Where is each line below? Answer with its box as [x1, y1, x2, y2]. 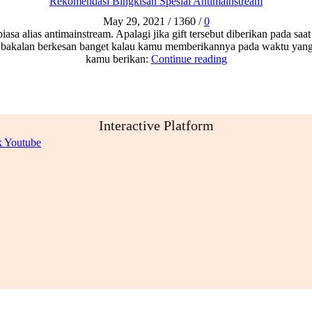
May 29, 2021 [102, 15, 165, 28]
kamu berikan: [85, 53, 151, 65]
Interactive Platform [98, 118, 214, 134]
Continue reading [150, 53, 227, 65]
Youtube [4, 136, 41, 149]
